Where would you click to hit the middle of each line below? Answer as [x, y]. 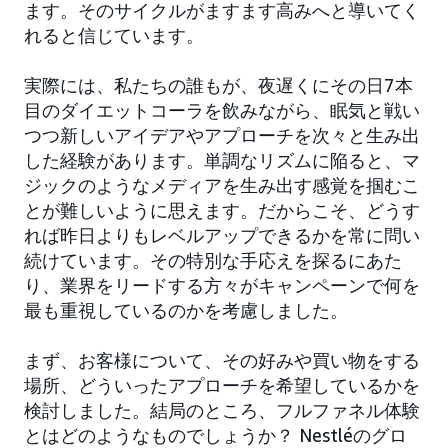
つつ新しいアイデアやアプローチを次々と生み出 [222, 135]
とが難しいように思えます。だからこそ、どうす [222, 210]
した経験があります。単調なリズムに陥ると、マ [222, 160]
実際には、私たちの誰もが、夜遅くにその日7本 [218, 85]
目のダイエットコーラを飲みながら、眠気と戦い [222, 110]
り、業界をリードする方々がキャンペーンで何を [222, 285]
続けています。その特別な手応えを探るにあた [213, 260]
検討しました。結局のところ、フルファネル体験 [222, 410]
